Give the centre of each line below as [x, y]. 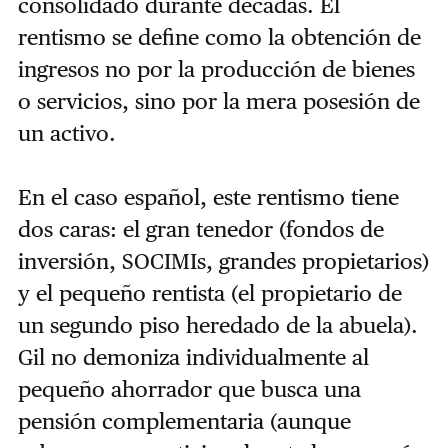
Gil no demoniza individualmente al [193, 356]
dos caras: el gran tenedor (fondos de [200, 228]
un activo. [69, 132]
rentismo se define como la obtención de [219, 36]
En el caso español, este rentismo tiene [208, 196]
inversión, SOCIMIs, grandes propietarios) [223, 260]
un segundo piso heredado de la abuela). [217, 324]
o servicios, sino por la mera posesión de [218, 100]
